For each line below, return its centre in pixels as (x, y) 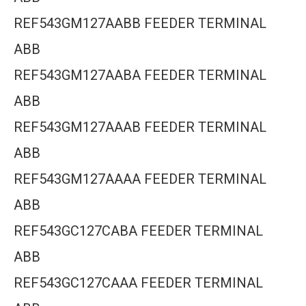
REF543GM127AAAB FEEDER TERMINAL (140, 127)
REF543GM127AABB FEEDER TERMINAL (140, 23)
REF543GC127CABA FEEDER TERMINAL (138, 231)
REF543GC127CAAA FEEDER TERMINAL (138, 283)
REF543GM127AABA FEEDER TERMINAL (140, 75)
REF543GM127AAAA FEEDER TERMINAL (140, 179)
